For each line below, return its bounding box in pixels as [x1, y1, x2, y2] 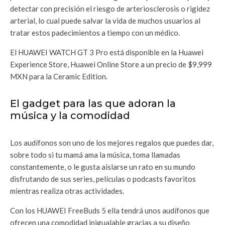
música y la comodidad [10, 109, 130, 122]
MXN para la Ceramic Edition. [10, 72, 109, 81]
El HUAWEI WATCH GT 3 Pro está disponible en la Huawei [10, 48, 203, 57]
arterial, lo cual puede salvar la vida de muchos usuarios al [10, 16, 200, 25]
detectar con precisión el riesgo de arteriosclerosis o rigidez [10, 4, 210, 13]
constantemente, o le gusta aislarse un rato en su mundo [10, 162, 195, 171]
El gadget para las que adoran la [10, 97, 176, 109]
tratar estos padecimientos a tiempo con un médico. [10, 28, 180, 37]
